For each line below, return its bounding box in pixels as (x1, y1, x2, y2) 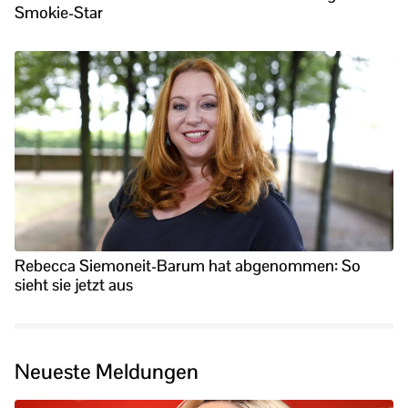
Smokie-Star (15, 2, 103, 24)
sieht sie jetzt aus (15, 274, 133, 296)
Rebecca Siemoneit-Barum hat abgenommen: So (15, 255, 361, 277)
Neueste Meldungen (15, 358, 199, 386)
